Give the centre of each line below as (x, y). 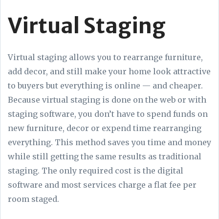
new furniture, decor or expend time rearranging (105, 128)
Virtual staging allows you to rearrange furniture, (105, 57)
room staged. (34, 199)
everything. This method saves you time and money (109, 142)
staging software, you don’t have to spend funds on (108, 114)
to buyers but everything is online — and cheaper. (105, 86)
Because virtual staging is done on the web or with (107, 100)
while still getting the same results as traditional (105, 157)
